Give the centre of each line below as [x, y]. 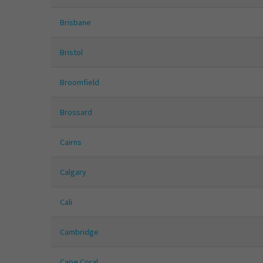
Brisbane [75, 23]
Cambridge [79, 232]
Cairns [71, 142]
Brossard [76, 112]
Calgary [73, 172]
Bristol [71, 53]
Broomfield [80, 82]
